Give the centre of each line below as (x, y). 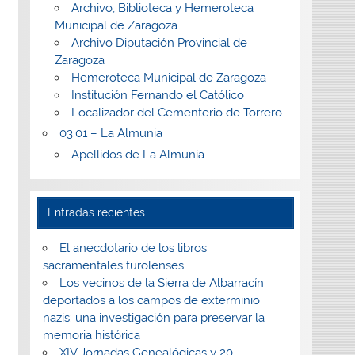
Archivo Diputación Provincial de (160, 42)
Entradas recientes (97, 213)
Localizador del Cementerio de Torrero (177, 112)
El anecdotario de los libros (133, 248)
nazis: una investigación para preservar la (153, 318)
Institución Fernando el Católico (158, 95)
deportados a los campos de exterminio (151, 301)
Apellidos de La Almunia (138, 154)
